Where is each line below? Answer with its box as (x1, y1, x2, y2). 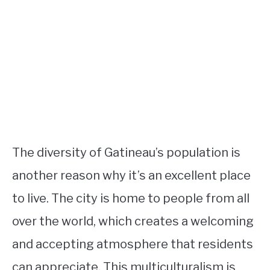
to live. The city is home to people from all (12, 191, 250, 206)
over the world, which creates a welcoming (12, 214, 254, 228)
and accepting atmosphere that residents (12, 237, 253, 251)
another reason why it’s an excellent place (12, 168, 251, 183)
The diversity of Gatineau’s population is (12, 145, 240, 160)
